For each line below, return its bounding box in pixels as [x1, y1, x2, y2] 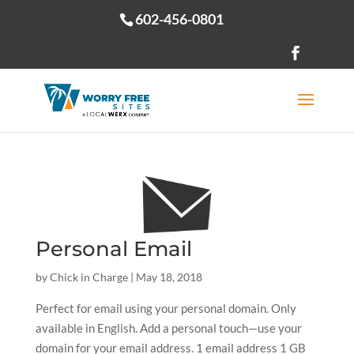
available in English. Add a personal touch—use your [35, 320, 302, 335]
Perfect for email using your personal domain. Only [35, 300, 296, 315]
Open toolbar [7, 55, 88, 85]
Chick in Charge [49, 269, 128, 284]
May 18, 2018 [135, 269, 202, 284]
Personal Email [35, 235, 192, 262]
